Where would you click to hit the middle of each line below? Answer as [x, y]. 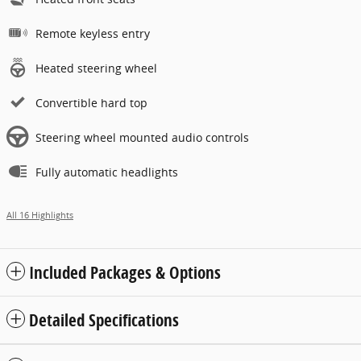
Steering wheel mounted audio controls [142, 137]
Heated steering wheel [96, 68]
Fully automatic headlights [107, 172]
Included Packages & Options [125, 272]
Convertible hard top [91, 102]
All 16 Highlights [40, 215]
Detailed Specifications [104, 320]
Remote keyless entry [93, 33]
